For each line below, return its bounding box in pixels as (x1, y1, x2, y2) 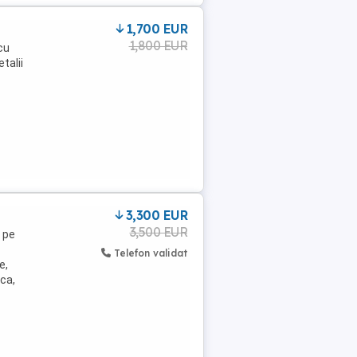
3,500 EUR (129, 224, 187, 240)
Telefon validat (114, 247, 187, 259)
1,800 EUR (128, 37, 187, 53)
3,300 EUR (125, 207, 187, 223)
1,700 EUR (126, 21, 187, 37)
